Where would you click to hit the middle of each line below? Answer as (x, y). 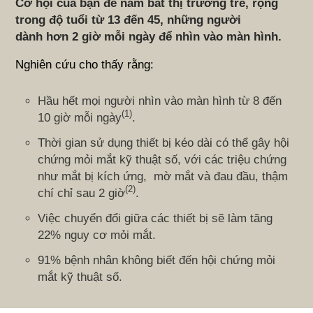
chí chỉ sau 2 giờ (82, 193)
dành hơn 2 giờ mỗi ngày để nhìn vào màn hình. (151, 36)
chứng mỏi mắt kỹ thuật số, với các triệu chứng (162, 159)
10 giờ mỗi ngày (80, 117)
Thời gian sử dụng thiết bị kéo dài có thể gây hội (164, 143)
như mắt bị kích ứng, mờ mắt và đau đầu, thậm (163, 176)
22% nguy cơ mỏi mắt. (97, 235)
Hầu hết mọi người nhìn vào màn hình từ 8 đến (160, 101)
